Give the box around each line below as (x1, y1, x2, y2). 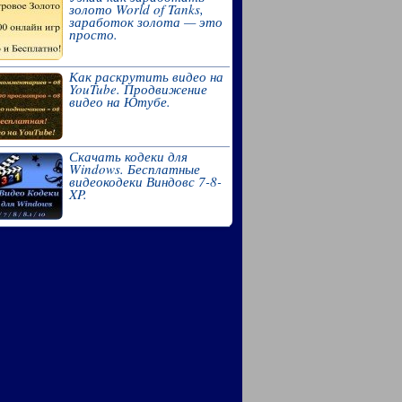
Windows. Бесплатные (68, 159, 200, 178)
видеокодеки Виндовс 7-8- (68, 171, 222, 190)
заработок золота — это (68, 12, 223, 31)
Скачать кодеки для (68, 146, 188, 165)
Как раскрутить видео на (68, 66, 223, 85)
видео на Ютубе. (68, 92, 170, 110)
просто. (68, 24, 118, 43)
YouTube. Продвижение (68, 79, 207, 98)
